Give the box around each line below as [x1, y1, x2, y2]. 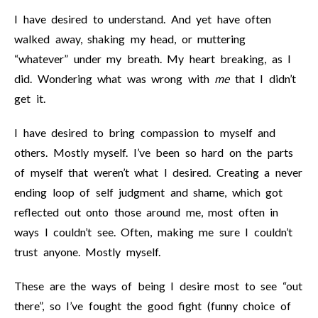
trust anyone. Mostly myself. [14, 245, 160, 258]
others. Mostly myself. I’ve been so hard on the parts [14, 146, 293, 159]
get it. [14, 92, 45, 105]
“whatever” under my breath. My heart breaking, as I [14, 52, 291, 65]
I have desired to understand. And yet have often [14, 12, 271, 26]
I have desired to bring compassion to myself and [14, 126, 275, 139]
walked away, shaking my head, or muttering [14, 32, 246, 45]
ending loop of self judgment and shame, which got [14, 185, 283, 199]
